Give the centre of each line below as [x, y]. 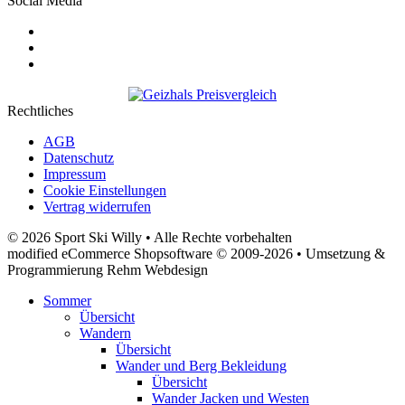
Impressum [75, 174]
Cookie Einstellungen [105, 190]
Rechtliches [40, 110]
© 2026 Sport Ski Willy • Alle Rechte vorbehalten [150, 237]
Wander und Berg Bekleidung [201, 365]
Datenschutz [79, 157]
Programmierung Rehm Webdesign [108, 269]
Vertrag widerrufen [97, 206]
